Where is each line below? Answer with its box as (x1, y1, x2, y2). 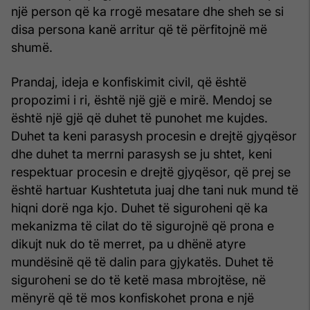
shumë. (11, 39, 53, 55)
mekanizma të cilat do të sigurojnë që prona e (11, 218, 274, 233)
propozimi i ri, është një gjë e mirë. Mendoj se (11, 92, 272, 107)
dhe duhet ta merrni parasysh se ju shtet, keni (11, 146, 272, 161)
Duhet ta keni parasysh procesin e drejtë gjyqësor (11, 128, 297, 143)
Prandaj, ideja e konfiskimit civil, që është (11, 74, 246, 89)
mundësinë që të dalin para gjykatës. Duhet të (11, 254, 273, 269)
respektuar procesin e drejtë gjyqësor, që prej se (11, 164, 291, 179)
